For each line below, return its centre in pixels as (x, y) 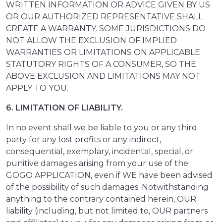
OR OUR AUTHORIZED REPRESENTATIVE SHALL (104, 17)
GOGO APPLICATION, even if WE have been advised (109, 175)
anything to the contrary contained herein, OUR (101, 199)
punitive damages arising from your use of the (97, 164)
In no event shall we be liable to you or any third (102, 128)
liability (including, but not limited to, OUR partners (107, 211)
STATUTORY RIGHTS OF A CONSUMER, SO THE (101, 64)
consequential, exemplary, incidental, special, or (100, 152)
